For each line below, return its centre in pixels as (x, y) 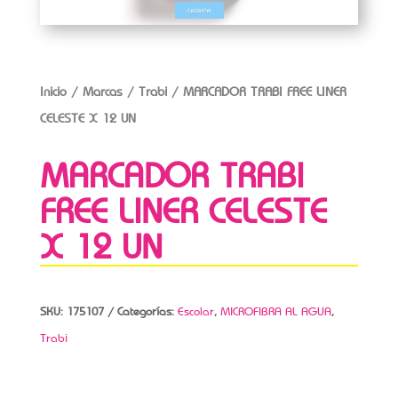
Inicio (53, 92)
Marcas (102, 92)
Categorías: (147, 312)
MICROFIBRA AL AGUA (275, 312)
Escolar (195, 312)
